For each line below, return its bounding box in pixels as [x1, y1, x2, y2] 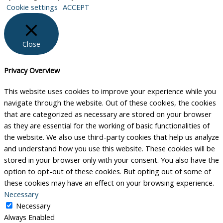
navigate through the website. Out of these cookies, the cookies [4, 98, 216, 108]
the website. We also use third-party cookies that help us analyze [4, 132, 219, 142]
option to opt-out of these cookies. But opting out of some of [4, 166, 211, 177]
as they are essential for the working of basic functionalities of [4, 120, 210, 131]
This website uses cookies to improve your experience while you [4, 86, 216, 97]
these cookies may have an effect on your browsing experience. [4, 178, 214, 188]
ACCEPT [63, 2, 90, 12]
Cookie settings [6, 2, 58, 12]
